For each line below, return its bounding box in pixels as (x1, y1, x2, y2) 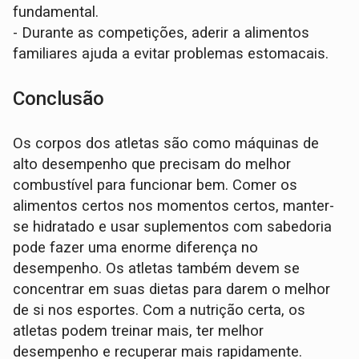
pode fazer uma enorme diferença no (13, 239, 259, 257)
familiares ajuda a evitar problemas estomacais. (13, 45, 329, 63)
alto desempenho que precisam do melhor (13, 155, 292, 174)
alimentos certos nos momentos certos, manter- (13, 197, 335, 216)
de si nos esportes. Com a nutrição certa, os (13, 301, 306, 320)
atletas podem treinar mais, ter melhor (13, 322, 264, 341)
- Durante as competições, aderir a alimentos (13, 24, 310, 42)
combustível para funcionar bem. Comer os (13, 176, 298, 195)
